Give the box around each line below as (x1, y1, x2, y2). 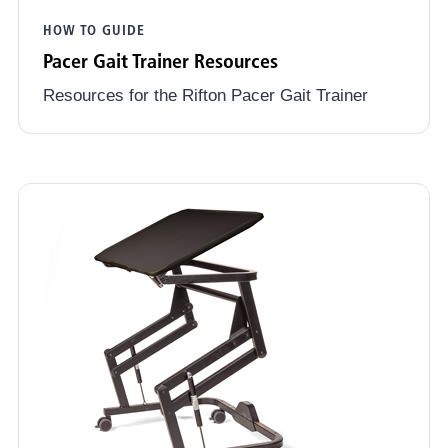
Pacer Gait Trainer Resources (43, 49, 278, 74)
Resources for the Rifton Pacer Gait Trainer (43, 86, 368, 106)
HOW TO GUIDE (43, 21, 145, 40)
